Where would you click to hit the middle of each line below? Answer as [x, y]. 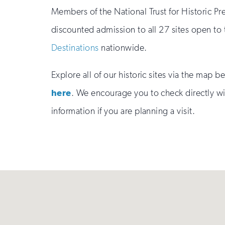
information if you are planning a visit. [123, 111]
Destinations [75, 48]
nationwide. [123, 48]
